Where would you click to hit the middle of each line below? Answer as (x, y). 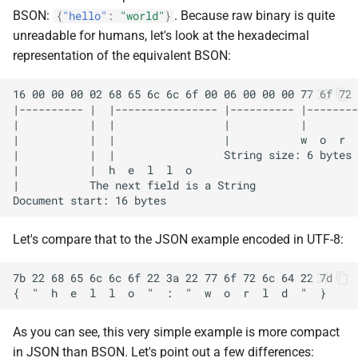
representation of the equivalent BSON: (122, 56)
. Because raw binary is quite (255, 16)
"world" (142, 16)
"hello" (85, 16)
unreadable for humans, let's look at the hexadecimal (161, 36)
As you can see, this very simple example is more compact (176, 332)
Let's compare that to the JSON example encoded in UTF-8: (178, 239)
